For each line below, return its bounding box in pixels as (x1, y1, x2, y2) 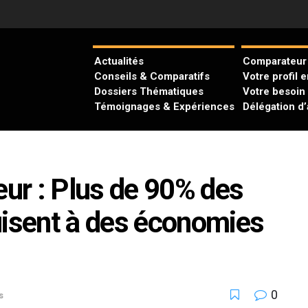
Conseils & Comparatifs (94, 69, 210, 82)
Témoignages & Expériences (94, 100, 234, 113)
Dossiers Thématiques (94, 85, 203, 98)
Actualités (94, 54, 144, 67)
